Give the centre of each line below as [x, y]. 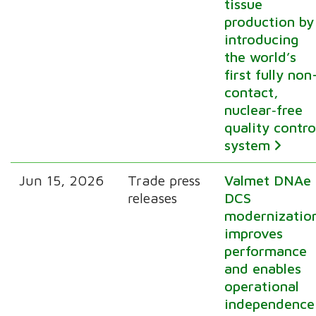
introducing [262, 39]
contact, [252, 92]
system [248, 145]
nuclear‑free [264, 109]
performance [266, 250]
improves [254, 233]
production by [269, 21]
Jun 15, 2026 [62, 180]
